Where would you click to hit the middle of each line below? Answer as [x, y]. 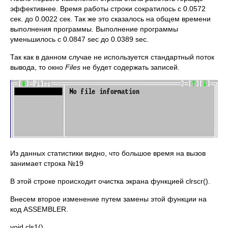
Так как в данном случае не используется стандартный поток [112, 57]
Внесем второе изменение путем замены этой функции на [108, 199]
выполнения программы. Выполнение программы [94, 29]
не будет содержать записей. [130, 67]
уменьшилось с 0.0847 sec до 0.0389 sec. [79, 39]
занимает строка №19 [47, 163]
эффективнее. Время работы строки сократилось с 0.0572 [108, 9]
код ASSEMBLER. [39, 209]
